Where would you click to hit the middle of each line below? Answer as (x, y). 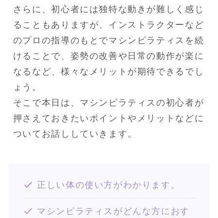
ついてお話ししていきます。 (75, 134)
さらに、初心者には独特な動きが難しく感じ (109, 9)
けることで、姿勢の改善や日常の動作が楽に (109, 56)
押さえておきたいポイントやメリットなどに (109, 118)
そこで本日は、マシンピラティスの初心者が (109, 103)
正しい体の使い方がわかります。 (109, 185)
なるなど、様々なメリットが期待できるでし (109, 72)
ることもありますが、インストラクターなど (109, 25)
